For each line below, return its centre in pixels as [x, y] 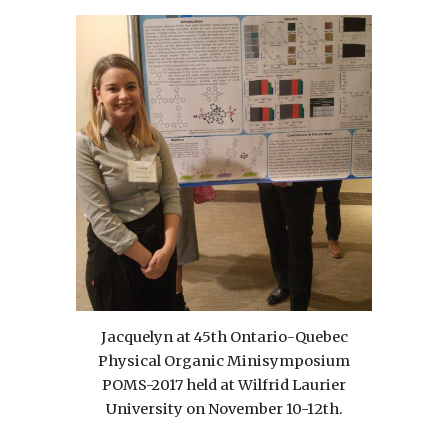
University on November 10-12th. [224, 408]
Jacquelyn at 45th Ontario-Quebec [224, 336]
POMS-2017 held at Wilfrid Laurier [224, 384]
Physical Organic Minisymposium [224, 360]
